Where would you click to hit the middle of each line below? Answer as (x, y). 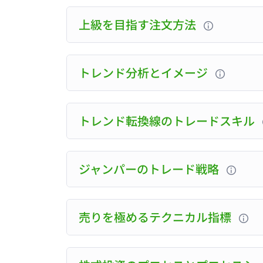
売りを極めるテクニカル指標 (157, 217)
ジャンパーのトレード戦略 (151, 169)
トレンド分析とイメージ (145, 73)
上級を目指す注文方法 (139, 25)
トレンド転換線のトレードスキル (168, 121)
